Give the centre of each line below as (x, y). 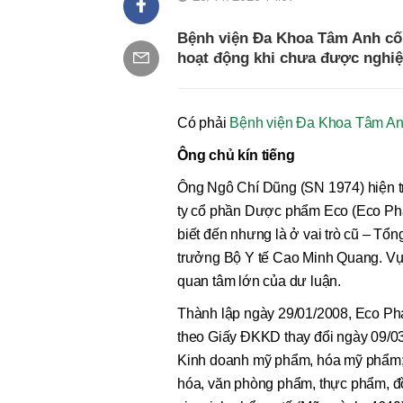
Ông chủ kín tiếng (236, 156)
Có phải (204, 123)
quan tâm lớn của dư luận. (260, 282)
